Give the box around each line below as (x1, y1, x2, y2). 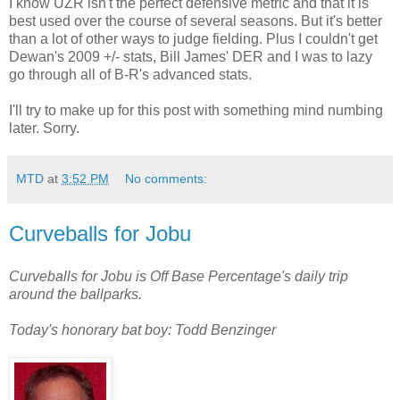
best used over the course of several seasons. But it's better (9, 13, 382, 29)
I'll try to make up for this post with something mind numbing (9, 103, 383, 119)
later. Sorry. (9, 121, 79, 137)
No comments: (125, 171, 208, 187)
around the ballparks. (9, 287, 142, 303)
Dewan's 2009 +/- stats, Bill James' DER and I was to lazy (9, 49, 372, 65)
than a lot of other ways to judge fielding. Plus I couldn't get (9, 31, 378, 47)
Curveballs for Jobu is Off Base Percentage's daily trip (9, 269, 348, 285)
